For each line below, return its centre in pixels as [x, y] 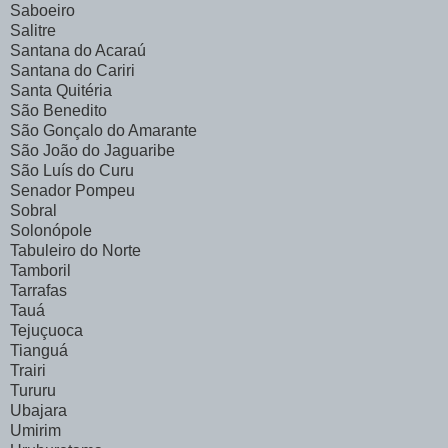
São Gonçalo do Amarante [103, 131]
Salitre [33, 31]
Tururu [33, 391]
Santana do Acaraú [78, 51]
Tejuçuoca [46, 331]
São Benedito [58, 111]
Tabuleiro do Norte [75, 251]
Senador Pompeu [72, 191]
